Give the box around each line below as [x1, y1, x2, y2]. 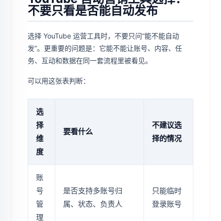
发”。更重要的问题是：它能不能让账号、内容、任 [28, 44, 182, 53]
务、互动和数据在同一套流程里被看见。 [28, 56, 152, 65]
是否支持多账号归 [63, 186, 122, 196]
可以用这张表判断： [28, 76, 90, 85]
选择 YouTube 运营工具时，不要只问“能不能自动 [28, 32, 179, 40]
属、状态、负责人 [63, 199, 122, 209]
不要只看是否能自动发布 [28, 3, 158, 18]
